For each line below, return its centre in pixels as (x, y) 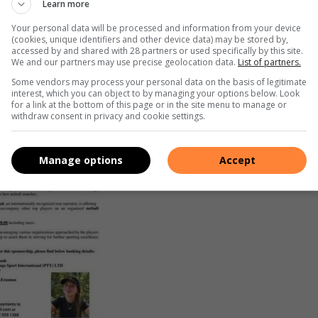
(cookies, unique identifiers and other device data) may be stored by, (150, 39)
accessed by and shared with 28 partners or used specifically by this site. (157, 50)
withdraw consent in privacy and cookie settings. (108, 116)
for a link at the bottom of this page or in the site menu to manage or (149, 104)
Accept (237, 160)
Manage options (81, 160)
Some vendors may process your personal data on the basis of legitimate (159, 82)
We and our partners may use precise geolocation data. (125, 62)
